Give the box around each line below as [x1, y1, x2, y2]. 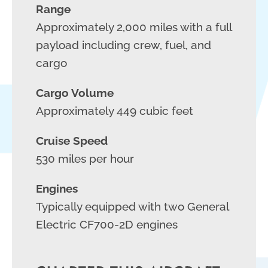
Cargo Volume [36, 86, 114, 99]
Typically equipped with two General [36, 199, 229, 213]
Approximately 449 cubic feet [36, 103, 193, 117]
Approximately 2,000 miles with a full [36, 20, 232, 33]
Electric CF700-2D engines [36, 217, 178, 231]
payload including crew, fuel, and [36, 38, 211, 51]
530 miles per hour [36, 151, 134, 165]
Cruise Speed [36, 133, 108, 147]
